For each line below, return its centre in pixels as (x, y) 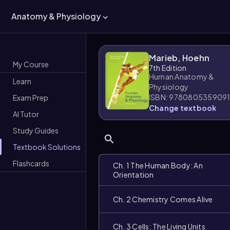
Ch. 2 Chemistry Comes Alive (163, 199)
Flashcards (31, 163)
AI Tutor (26, 114)
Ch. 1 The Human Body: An (158, 165)
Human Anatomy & (182, 76)
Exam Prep (31, 97)
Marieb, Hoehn (179, 58)
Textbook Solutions (47, 147)
